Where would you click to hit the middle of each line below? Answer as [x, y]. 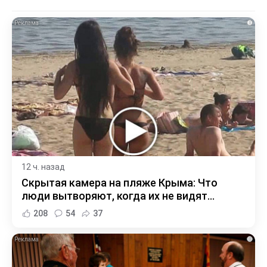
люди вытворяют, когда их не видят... [118, 195]
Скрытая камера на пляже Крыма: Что [119, 182]
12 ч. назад [43, 167]
